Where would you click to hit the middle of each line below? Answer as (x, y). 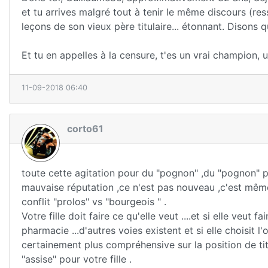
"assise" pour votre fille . (77, 259)
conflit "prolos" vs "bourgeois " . (94, 202)
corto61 (85, 128)
